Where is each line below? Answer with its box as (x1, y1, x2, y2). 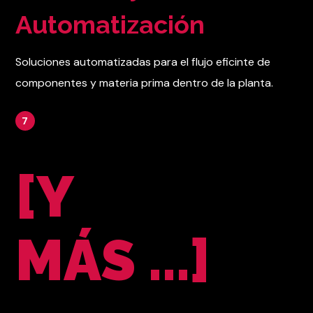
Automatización (15, 10, 205, 40)
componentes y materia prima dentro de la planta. (15, 75, 274, 91)
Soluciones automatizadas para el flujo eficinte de (15, 54, 271, 70)
